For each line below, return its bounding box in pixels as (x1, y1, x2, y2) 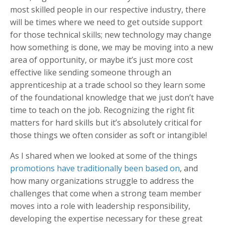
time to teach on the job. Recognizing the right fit (10, 104, 194, 116)
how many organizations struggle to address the (10, 175, 194, 186)
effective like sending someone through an (10, 66, 171, 78)
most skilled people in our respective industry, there (10, 4, 206, 15)
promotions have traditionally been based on (10, 162, 180, 174)
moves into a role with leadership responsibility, (10, 200, 190, 211)
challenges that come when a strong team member (10, 187, 201, 199)
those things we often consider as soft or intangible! (10, 129, 207, 141)
